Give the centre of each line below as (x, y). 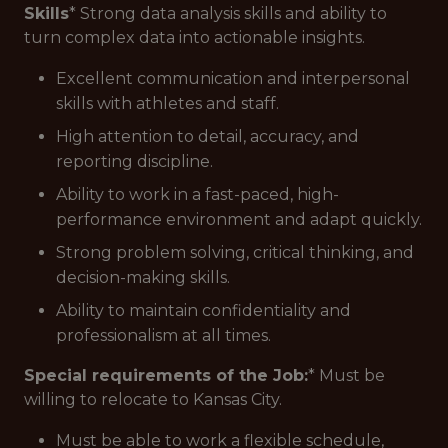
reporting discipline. (134, 161)
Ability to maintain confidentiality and (203, 310)
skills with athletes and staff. (167, 103)
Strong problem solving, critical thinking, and (235, 252)
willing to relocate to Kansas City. (153, 399)
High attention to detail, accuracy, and (207, 136)
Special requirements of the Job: (166, 375)
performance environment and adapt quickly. (239, 219)
